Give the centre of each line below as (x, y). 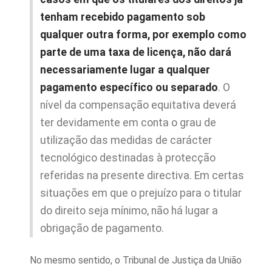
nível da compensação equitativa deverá (138, 105)
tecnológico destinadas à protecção (128, 158)
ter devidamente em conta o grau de (128, 123)
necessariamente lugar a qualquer (125, 70)
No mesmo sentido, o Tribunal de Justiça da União (136, 260)
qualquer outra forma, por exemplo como (143, 35)
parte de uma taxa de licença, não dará (136, 52)
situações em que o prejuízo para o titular (141, 193)
